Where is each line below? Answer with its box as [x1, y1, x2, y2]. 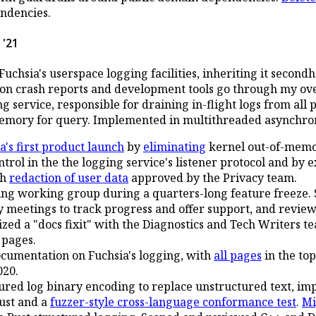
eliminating [143, 139, 206, 155]
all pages [214, 248, 262, 264]
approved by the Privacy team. [128, 170, 297, 186]
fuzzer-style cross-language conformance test [50, 294, 296, 310]
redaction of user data [9, 170, 128, 186]
